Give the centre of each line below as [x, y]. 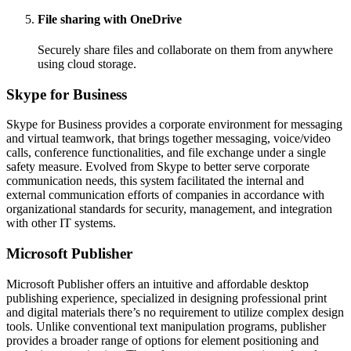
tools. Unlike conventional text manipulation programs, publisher [166, 326]
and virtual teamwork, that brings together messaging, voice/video [168, 139]
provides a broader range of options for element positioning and [163, 340]
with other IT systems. [61, 223]
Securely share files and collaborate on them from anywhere [185, 49]
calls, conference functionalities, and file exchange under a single [166, 153]
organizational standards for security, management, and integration [169, 209]
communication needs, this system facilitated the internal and [155, 181]
